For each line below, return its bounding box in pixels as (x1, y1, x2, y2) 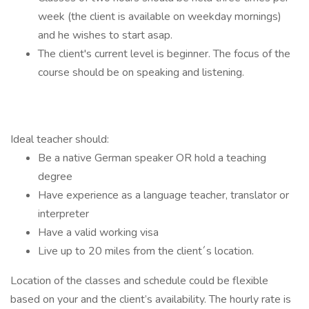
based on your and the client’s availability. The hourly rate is (10, 292, 291, 307)
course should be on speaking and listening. (38, 65, 244, 80)
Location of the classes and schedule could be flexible (10, 273, 268, 288)
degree (38, 169, 72, 184)
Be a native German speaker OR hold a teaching (38, 150, 266, 166)
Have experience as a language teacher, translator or (38, 188, 289, 203)
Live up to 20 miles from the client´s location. (38, 243, 254, 259)
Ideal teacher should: (10, 132, 109, 147)
